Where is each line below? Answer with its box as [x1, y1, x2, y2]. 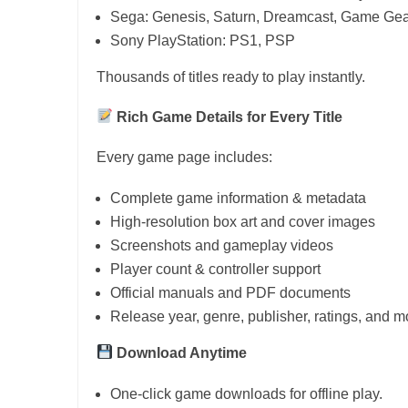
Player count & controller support [110, 260, 321, 277]
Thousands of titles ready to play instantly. [97, 68, 365, 85]
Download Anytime [113, 344, 248, 361]
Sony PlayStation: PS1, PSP [110, 32, 295, 48]
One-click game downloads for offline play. [110, 385, 382, 402]
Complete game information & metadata [110, 189, 366, 206]
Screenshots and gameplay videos [110, 237, 333, 253]
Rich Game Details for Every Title [113, 108, 343, 125]
